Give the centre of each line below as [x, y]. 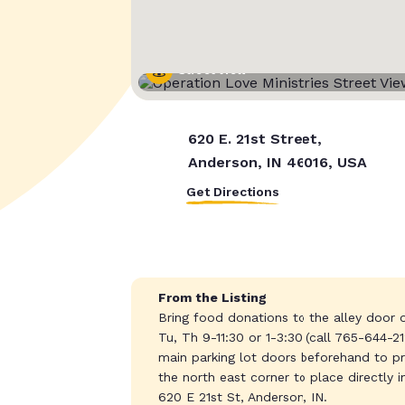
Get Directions [232, 192]
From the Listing [210, 298]
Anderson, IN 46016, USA [276, 163]
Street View [212, 71]
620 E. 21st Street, [254, 139]
